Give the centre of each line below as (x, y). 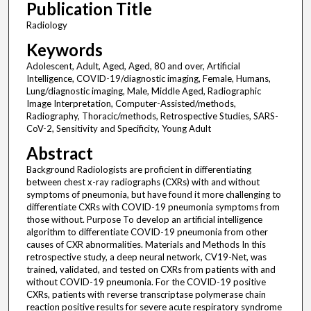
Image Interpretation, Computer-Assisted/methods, (131, 104)
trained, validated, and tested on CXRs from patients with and (151, 270)
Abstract (59, 153)
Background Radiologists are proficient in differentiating (138, 170)
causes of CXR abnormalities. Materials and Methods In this (146, 245)
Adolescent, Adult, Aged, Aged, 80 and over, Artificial (133, 66)
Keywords (64, 50)
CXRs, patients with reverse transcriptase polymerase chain (146, 295)
